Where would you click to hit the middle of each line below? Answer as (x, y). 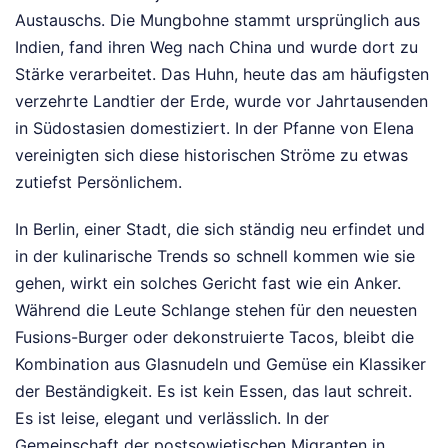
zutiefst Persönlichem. (98, 182)
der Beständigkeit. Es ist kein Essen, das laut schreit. (213, 391)
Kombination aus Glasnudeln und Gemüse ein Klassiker (220, 364)
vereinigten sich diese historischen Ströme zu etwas (211, 155)
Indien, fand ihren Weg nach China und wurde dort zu (216, 47)
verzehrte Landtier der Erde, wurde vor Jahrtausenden (221, 101)
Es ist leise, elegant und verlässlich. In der (172, 418)
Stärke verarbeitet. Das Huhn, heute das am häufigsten (222, 74)
